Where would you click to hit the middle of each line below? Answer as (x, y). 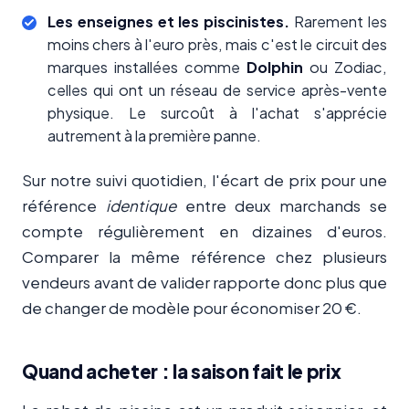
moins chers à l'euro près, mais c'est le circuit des (217, 45)
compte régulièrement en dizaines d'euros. (204, 231)
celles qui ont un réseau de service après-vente (217, 90)
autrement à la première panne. (154, 136)
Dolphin (275, 68)
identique (141, 206)
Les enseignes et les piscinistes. (169, 22)
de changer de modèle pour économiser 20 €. (192, 308)
